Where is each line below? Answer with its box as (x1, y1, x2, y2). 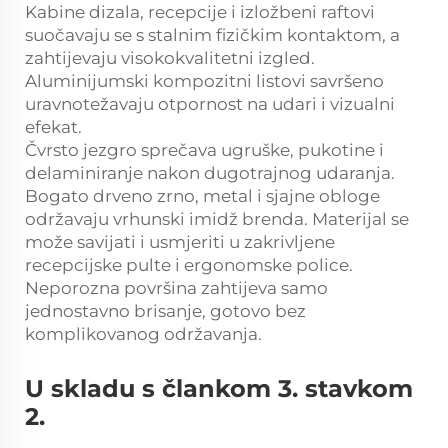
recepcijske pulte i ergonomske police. (25, 255, 353, 276)
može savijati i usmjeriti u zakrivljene (25, 232, 335, 253)
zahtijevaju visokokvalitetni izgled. (25, 48, 315, 69)
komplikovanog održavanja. (25, 324, 262, 345)
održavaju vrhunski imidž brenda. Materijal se (25, 209, 409, 230)
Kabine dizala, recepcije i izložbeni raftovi (25, 2, 375, 23)
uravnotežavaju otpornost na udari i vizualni (25, 94, 395, 115)
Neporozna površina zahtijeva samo (25, 278, 328, 299)
